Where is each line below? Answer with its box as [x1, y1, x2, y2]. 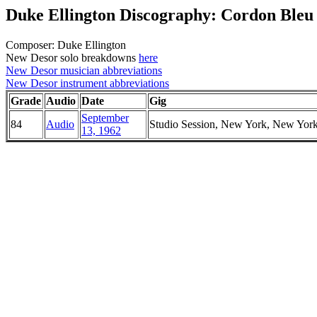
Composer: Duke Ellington [6, 38, 126, 51]
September [81, 111, 129, 124]
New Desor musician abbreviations [6, 64, 162, 76]
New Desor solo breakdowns [6, 51, 139, 64]
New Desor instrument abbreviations [6, 76, 169, 89]
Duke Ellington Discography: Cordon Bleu [6, 6, 313, 24]
